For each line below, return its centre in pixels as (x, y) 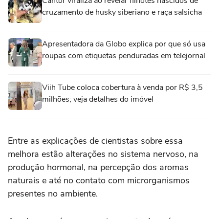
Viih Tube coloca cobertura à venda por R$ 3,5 (122, 88)
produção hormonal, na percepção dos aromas (98, 167)
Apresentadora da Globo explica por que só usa (124, 44)
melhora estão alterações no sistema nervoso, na (103, 154)
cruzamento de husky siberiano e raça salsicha (122, 12)
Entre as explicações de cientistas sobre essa (95, 141)
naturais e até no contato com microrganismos (99, 181)
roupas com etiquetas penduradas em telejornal (124, 56)
